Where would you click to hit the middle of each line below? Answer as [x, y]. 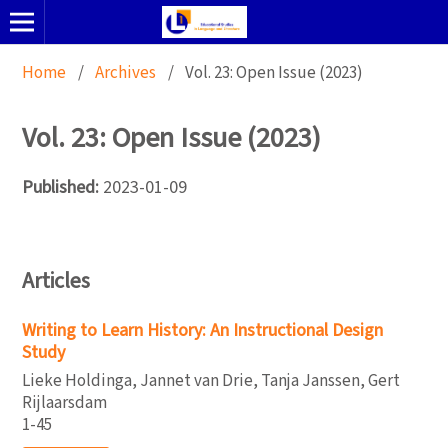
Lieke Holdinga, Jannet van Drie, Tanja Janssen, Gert [211, 380]
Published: [62, 187]
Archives [125, 72]
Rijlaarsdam [64, 402]
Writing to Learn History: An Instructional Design [202, 330]
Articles [56, 281]
